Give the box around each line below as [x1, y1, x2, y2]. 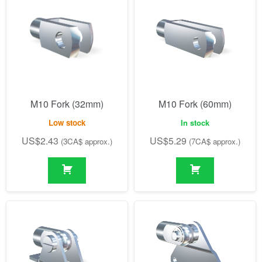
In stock [181, 116, 209, 128]
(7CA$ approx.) [189, 135, 240, 147]
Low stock [49, 116, 85, 128]
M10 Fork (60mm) [158, 97, 232, 111]
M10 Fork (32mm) [30, 97, 104, 111]
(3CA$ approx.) [61, 135, 112, 147]
